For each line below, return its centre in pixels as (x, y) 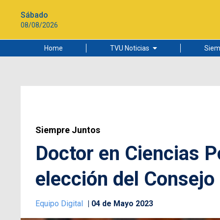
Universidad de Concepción (135, 119)
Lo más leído (113, 71)
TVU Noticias (129, 48)
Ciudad (104, 87)
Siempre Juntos (68, 130)
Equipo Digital (60, 204)
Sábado (34, 15)
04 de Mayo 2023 (122, 204)
